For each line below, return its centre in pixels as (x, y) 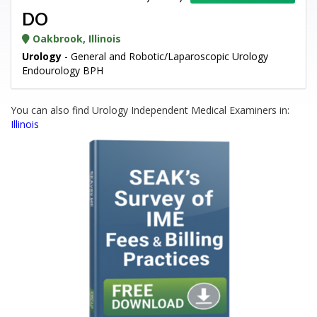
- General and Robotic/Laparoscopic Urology (165, 56)
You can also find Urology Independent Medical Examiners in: (150, 110)
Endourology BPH (63, 70)
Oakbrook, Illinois (75, 39)
